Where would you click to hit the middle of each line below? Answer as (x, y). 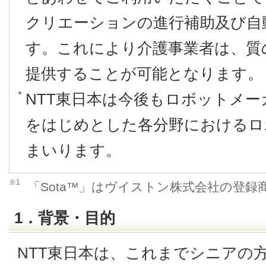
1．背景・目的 (65, 218)
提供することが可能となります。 (144, 73)
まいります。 (73, 150)
